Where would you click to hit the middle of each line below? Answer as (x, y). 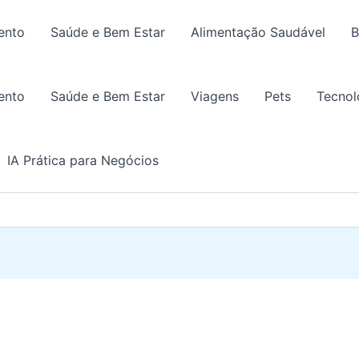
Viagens (215, 96)
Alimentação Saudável (258, 32)
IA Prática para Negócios (83, 160)
